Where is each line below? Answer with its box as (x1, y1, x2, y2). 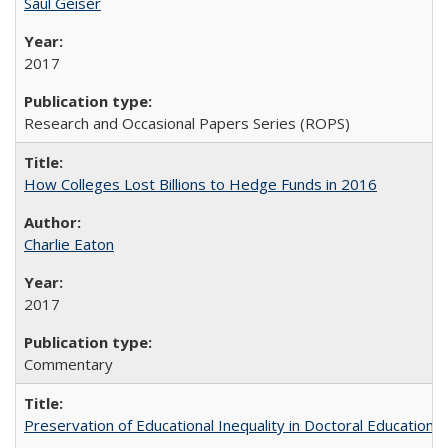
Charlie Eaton (24, 234, 114, 254)
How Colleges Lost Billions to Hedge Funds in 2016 (24, 174, 377, 194)
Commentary (24, 354, 113, 374)
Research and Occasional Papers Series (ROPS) (24, 113, 350, 133)
